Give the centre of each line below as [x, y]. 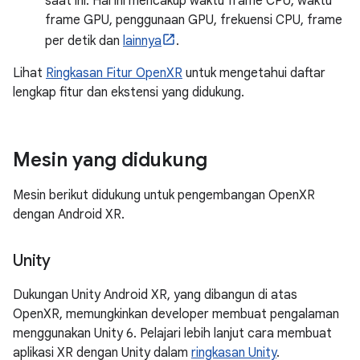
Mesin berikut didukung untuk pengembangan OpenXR [164, 195]
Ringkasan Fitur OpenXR [114, 73]
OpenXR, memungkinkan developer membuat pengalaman [176, 314]
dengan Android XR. [69, 215]
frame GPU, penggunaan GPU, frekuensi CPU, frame [194, 20]
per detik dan [84, 41]
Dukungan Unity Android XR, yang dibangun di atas [155, 295]
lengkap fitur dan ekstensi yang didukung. [129, 92]
